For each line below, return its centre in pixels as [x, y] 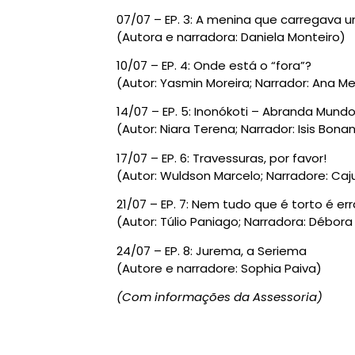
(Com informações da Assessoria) [219, 297]
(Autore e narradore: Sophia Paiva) [219, 268]
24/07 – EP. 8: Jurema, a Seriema [212, 250]
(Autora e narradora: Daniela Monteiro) [231, 36]
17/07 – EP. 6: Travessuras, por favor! [221, 158]
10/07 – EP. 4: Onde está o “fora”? [214, 66]
